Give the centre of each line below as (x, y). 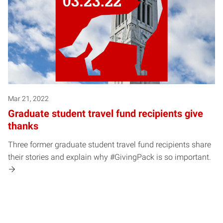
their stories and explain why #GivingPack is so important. (110, 157)
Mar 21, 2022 (28, 98)
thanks (23, 126)
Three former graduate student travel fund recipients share (110, 144)
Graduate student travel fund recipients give (106, 113)
